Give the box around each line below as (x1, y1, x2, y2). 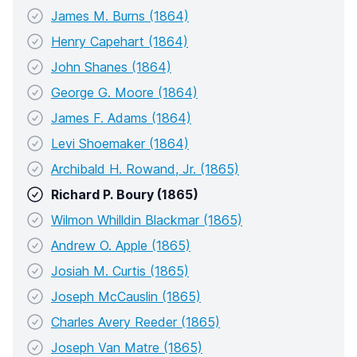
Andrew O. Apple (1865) (51, 237, 190, 254)
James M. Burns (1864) (51, 8, 189, 25)
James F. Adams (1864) (51, 110, 191, 127)
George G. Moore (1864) (51, 84, 198, 101)
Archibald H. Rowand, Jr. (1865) (51, 161, 239, 178)
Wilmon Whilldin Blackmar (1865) (51, 212, 242, 229)
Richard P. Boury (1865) (51, 186, 198, 203)
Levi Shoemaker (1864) (51, 135, 189, 152)
